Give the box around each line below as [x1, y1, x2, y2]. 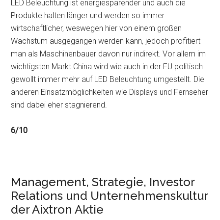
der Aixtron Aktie [11, 202, 104, 217]
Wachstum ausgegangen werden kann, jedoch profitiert [11, 36, 201, 46]
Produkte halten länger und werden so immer [11, 11, 165, 20]
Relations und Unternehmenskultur [11, 189, 208, 203]
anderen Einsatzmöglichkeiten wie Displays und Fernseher [11, 87, 209, 97]
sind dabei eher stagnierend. [11, 100, 108, 110]
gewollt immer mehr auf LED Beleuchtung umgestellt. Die [11, 75, 205, 84]
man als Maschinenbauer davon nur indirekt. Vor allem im [11, 49, 206, 58]
